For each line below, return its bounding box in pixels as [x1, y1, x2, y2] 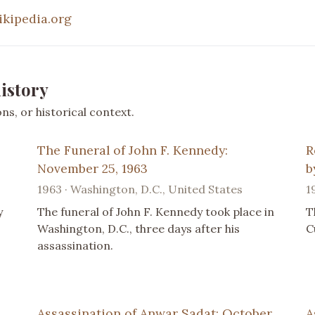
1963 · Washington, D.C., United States [37, 181, 243, 196]
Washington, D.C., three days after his [37, 221, 240, 236]
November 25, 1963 [37, 160, 148, 176]
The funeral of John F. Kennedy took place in [37, 204, 275, 219]
